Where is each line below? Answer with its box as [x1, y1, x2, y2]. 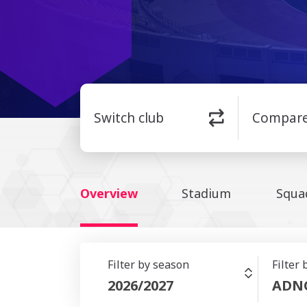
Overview [80, 185, 138, 201]
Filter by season [108, 257, 189, 272]
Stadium [182, 185, 231, 201]
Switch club [94, 109, 164, 127]
